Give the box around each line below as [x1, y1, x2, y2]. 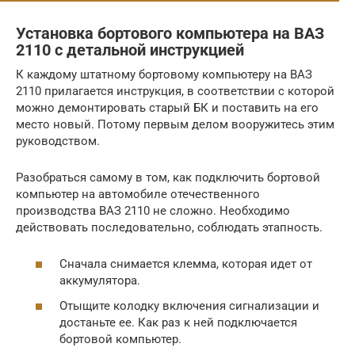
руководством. [16, 133, 100, 148]
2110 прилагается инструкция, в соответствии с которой [16, 83, 334, 98]
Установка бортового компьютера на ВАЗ [16, 25, 324, 43]
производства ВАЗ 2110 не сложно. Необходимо [16, 203, 290, 218]
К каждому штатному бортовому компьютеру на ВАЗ [16, 67, 312, 82]
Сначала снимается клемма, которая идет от [59, 257, 312, 272]
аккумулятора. [59, 273, 140, 288]
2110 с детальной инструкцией [16, 41, 244, 59]
